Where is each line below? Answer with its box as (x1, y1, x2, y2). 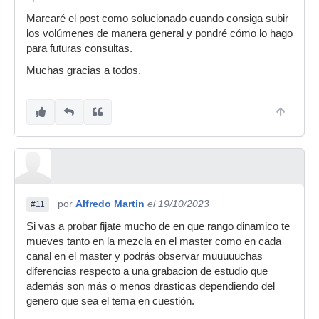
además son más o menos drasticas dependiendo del (26, 281, 275, 292)
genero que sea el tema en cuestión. (26, 296, 194, 307)
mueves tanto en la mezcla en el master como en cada (26, 236, 281, 247)
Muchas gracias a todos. (26, 65, 141, 76)
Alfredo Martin (75, 198, 145, 209)
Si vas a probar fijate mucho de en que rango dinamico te (26, 221, 290, 232)
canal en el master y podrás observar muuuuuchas (26, 251, 263, 262)
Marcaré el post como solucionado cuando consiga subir (26, 13, 288, 24)
